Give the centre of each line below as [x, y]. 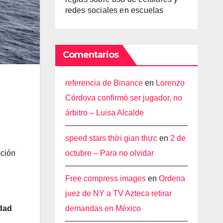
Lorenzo [170, 83]
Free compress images [105, 178]
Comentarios [91, 55]
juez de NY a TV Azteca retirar [118, 193]
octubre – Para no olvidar [109, 153]
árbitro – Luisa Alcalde [104, 113]
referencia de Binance [104, 83]
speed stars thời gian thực [111, 138]
